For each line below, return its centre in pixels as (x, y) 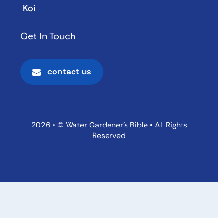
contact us (69, 72)
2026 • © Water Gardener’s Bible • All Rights (109, 125)
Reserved (109, 136)
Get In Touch (48, 36)
